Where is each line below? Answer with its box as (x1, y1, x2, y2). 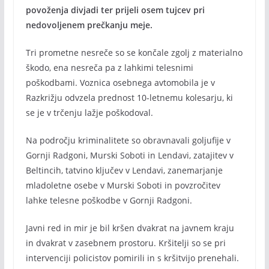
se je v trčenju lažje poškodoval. (25, 107, 153, 118)
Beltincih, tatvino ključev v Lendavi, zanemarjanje (25, 165, 223, 176)
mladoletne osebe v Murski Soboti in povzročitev (25, 180, 220, 191)
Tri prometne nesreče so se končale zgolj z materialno (25, 47, 243, 58)
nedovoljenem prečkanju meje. (25, 19, 153, 31)
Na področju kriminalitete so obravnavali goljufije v (25, 134, 231, 146)
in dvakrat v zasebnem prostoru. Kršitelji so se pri (25, 237, 226, 249)
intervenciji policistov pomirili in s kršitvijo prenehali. (25, 252, 239, 264)
